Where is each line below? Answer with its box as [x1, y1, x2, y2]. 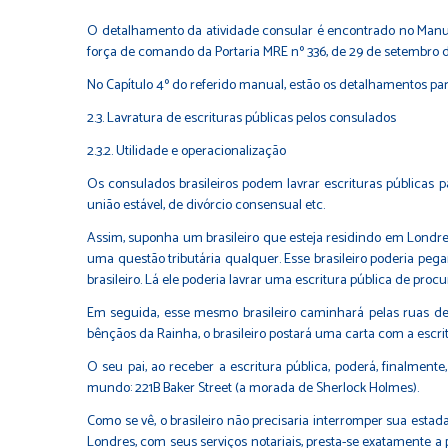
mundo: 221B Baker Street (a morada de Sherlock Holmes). [87, 376, 419, 400]
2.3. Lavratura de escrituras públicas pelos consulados [87, 106, 396, 130]
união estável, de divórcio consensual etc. [87, 193, 325, 217]
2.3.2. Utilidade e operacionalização [87, 139, 286, 163]
